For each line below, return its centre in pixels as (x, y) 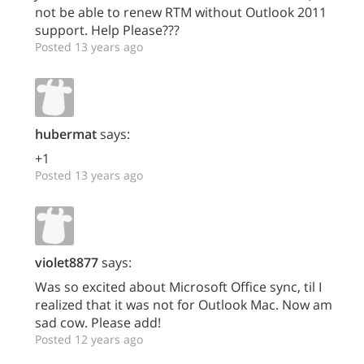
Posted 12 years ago (89, 340)
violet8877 (67, 263)
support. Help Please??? (107, 30)
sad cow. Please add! (98, 323)
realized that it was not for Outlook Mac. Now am (184, 305)
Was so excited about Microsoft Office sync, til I (178, 287)
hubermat (66, 134)
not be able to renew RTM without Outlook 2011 (181, 13)
